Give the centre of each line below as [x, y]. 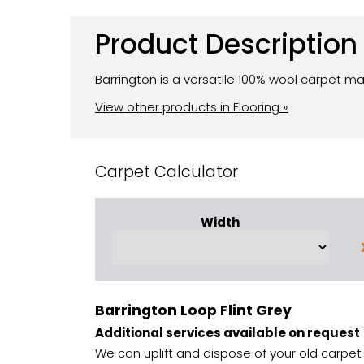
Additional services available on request [227, 332]
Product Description [226, 44]
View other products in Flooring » [192, 107]
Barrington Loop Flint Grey [193, 311]
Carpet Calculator [167, 172]
